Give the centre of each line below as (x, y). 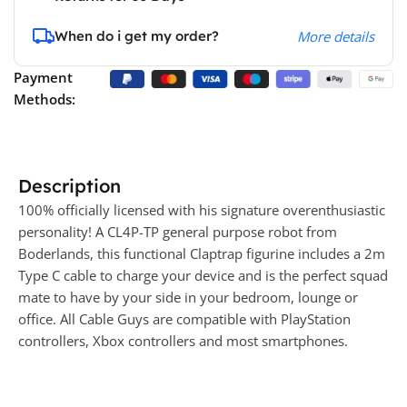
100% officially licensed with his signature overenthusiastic (202, 210)
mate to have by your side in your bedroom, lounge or (188, 298)
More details (335, 37)
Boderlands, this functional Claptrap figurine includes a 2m (202, 254)
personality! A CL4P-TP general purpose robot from (178, 232)
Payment (43, 78)
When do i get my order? (137, 36)
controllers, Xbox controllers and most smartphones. (183, 341)
